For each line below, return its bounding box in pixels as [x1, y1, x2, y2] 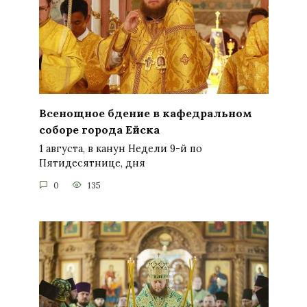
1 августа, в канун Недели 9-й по [38, 143, 202, 156]
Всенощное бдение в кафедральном [38, 106, 252, 120]
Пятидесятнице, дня [38, 157, 145, 170]
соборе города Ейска [38, 122, 160, 136]
